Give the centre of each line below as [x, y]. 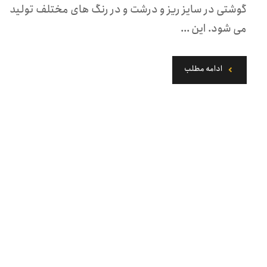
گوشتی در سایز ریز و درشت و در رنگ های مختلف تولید [128, 10]
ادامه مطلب [204, 69]
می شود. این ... [214, 29]
